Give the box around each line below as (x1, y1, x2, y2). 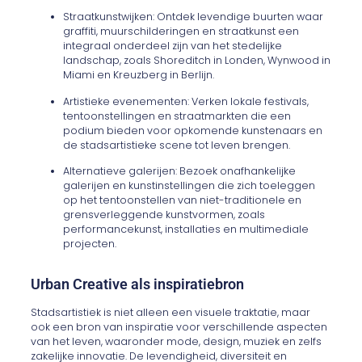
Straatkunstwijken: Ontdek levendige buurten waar (63, 10, 324, 24)
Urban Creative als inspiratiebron (31, 276, 245, 293)
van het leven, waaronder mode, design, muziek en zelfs (31, 335, 322, 349)
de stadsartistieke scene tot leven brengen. (63, 137, 291, 152)
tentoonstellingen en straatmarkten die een (63, 108, 292, 123)
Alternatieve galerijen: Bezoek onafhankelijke (63, 164, 297, 179)
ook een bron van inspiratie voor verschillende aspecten (31, 320, 328, 335)
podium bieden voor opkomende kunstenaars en (63, 123, 323, 137)
